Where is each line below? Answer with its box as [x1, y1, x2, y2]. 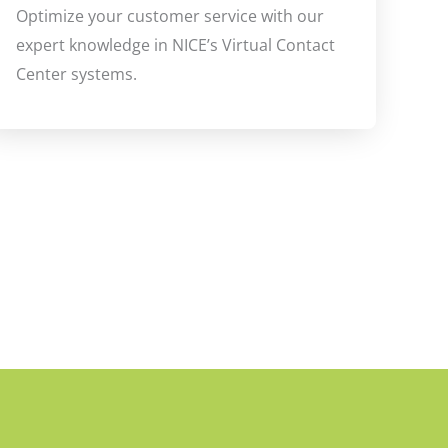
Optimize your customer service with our [16, 5, 324, 28]
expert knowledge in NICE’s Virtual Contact [16, 34, 335, 57]
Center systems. [16, 63, 137, 86]
